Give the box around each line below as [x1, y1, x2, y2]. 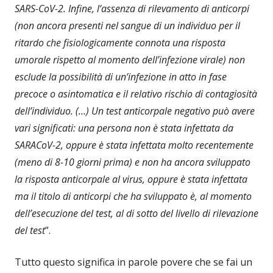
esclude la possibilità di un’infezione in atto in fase [15, 70, 227, 84]
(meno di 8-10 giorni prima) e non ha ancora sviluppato [15, 155, 250, 169]
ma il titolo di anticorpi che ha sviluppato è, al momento [15, 190, 252, 204]
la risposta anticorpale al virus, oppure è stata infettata [15, 172, 247, 186]
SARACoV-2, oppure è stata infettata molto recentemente [15, 138, 253, 152]
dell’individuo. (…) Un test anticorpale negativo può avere [15, 104, 255, 118]
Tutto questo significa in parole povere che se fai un [15, 255, 252, 269]
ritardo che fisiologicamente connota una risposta [15, 36, 225, 50]
